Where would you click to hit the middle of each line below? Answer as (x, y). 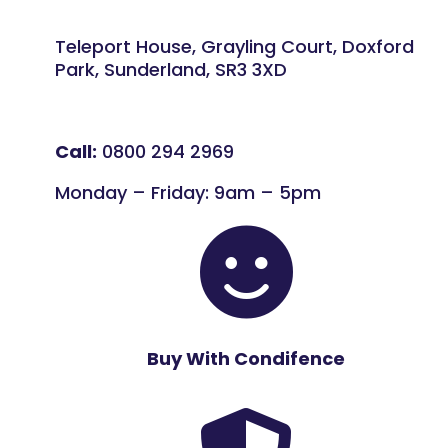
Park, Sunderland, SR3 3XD (170, 70)
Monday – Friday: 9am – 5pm (187, 193)
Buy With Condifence (246, 359)
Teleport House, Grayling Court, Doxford (234, 47)
